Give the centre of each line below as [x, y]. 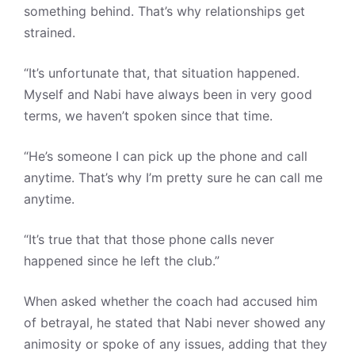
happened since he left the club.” [122, 261]
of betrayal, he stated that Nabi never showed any [175, 323]
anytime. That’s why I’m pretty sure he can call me [173, 178]
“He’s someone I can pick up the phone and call [166, 157]
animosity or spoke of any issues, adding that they [176, 344]
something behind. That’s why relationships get [164, 11]
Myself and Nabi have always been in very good [168, 95]
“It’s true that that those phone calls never [149, 240]
